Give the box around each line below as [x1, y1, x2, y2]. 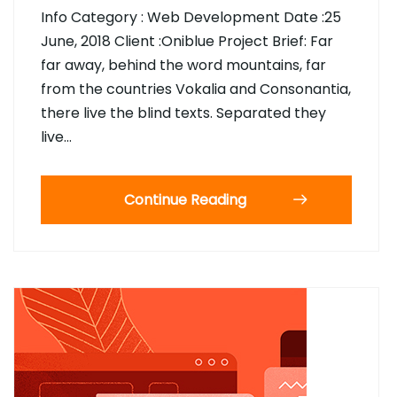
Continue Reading [124, 190, 246, 210]
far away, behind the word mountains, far [41, 55, 326, 75]
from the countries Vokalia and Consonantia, [41, 79, 351, 99]
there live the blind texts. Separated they [41, 103, 326, 123]
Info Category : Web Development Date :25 [41, 7, 341, 27]
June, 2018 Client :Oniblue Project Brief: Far [41, 31, 333, 51]
